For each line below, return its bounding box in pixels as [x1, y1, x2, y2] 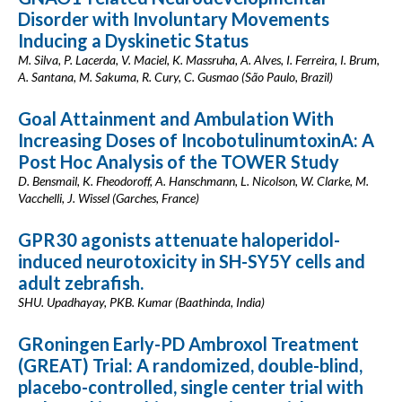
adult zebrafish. [18, 272, 144, 293]
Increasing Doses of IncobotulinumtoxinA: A [18, 129, 374, 151]
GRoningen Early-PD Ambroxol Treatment [18, 333, 359, 354]
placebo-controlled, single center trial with [18, 376, 363, 398]
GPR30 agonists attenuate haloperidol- [18, 229, 340, 250]
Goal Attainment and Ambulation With [18, 108, 334, 129]
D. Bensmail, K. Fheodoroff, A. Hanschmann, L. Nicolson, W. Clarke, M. [18, 173, 369, 188]
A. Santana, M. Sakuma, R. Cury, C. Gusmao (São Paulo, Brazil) [18, 69, 333, 84]
